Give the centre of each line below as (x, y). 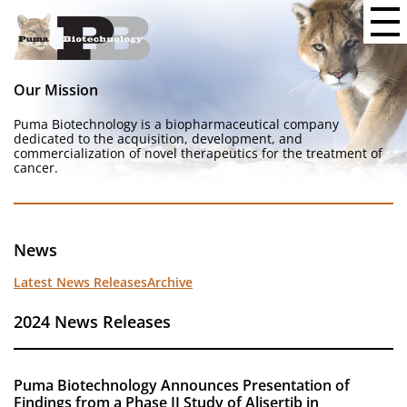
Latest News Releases (80, 282)
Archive (170, 282)
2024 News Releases (92, 322)
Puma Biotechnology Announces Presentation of (182, 385)
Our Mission (56, 90)
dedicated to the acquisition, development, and (158, 139)
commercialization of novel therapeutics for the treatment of (198, 153)
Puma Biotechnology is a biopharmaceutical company (176, 124)
